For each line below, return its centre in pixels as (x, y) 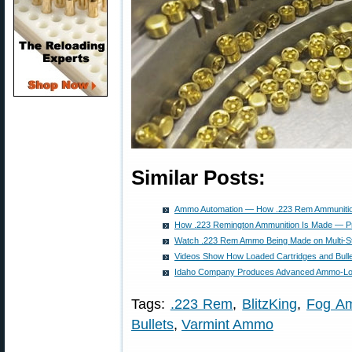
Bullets (152, 324)
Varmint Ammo (227, 324)
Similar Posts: (198, 178)
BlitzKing (270, 304)
